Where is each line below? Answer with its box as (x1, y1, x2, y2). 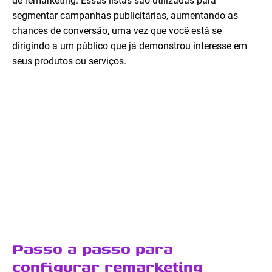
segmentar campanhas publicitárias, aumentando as (12, 10, 238, 22)
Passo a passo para (12, 237, 173, 260)
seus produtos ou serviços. (12, 55, 126, 67)
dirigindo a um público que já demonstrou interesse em (12, 40, 247, 52)
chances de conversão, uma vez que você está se (12, 25, 222, 37)
